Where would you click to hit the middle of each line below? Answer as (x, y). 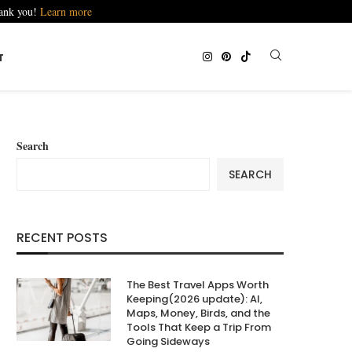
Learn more (66, 11)
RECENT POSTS (62, 238)
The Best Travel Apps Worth (198, 285)
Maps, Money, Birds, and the (198, 313)
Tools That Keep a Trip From (199, 328)
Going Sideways (168, 342)
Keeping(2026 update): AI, (194, 299)
